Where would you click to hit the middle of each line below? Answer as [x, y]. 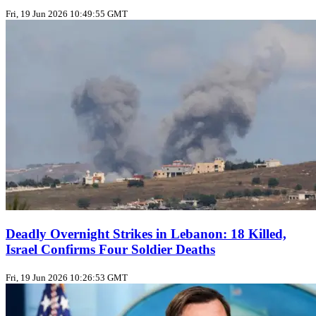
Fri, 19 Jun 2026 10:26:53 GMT [67, 277]
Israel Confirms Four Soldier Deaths [110, 250]
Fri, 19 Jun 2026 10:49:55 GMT [67, 14]
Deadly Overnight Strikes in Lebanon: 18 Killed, [146, 234]
